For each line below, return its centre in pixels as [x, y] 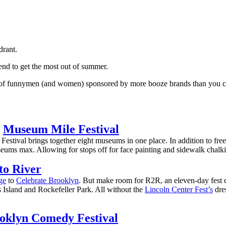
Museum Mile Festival [61, 129]
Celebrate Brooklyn [47, 180]
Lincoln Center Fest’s [179, 189]
